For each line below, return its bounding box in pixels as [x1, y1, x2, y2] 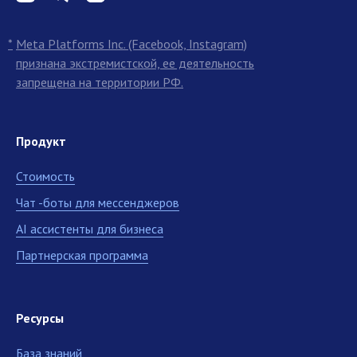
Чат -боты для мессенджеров [16, 194, 179, 210]
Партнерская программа [16, 246, 148, 263]
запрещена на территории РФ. [16, 73, 183, 90]
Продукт [16, 132, 66, 149]
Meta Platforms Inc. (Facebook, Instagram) [16, 35, 247, 52]
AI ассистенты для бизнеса [16, 220, 163, 237]
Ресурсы [16, 309, 64, 326]
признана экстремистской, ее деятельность [16, 54, 254, 71]
